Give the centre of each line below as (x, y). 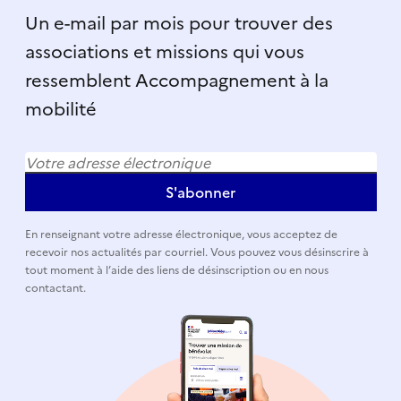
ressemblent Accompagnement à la (176, 80)
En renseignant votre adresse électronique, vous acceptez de (181, 234)
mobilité (60, 109)
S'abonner (200, 192)
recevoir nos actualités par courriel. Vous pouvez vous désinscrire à (196, 252)
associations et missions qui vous (164, 51)
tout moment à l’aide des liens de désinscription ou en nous (176, 270)
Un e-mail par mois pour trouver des (179, 23)
